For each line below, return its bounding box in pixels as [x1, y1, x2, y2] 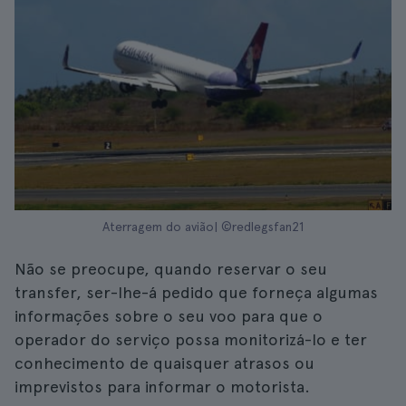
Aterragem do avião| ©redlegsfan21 [102, 219, 304, 234]
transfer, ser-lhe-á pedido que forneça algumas [14, 283, 378, 302]
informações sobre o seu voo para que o [14, 306, 323, 325]
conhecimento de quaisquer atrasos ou [14, 353, 314, 372]
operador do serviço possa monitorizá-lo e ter [14, 330, 367, 349]
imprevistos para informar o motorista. [14, 377, 310, 396]
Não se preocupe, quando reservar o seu [14, 259, 327, 278]
